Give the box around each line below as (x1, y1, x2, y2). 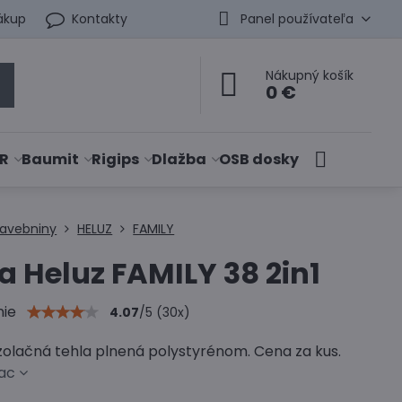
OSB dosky (219, 149, 300, 170)
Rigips (92, 149, 140, 170)
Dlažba (152, 149, 207, 170)
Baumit (22, 149, 80, 170)
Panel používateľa (240, 9, 354, 28)
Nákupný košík (266, 66, 354, 84)
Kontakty (72, 9, 128, 28)
